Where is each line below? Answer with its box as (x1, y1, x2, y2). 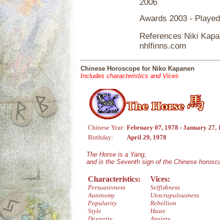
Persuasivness (88, 184, 125, 191)
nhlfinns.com (139, 41, 186, 51)
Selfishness (150, 184, 180, 191)
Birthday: (88, 134, 113, 141)
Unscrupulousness (150, 192, 199, 199)
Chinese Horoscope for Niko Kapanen (81, 65, 194, 72)
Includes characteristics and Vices (81, 72, 179, 80)
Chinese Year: (88, 124, 125, 131)
